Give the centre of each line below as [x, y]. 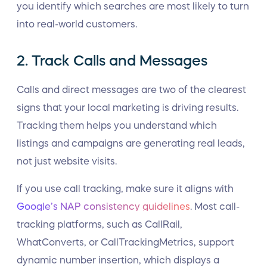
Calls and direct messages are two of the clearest [131, 89]
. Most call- [215, 206]
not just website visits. [67, 161]
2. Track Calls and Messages [112, 61]
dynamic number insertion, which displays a [118, 260]
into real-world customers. [77, 24]
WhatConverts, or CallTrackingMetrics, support [125, 242]
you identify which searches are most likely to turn [133, 6]
